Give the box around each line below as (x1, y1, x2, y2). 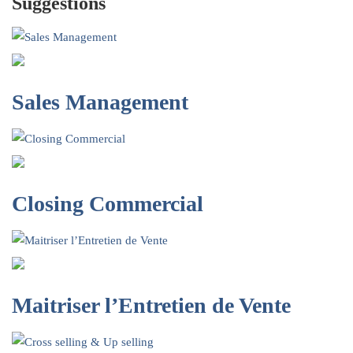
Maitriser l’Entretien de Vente (12, 293, 291, 318)
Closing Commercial (12, 191, 203, 217)
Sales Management (12, 90, 188, 115)
